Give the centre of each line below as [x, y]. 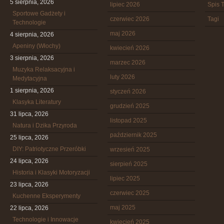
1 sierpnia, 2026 [32, 90]
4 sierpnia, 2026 [32, 34]
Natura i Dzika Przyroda [45, 125]
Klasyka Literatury [37, 102]
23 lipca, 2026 [29, 184]
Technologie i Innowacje [45, 219]
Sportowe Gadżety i [39, 13]
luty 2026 [122, 77]
